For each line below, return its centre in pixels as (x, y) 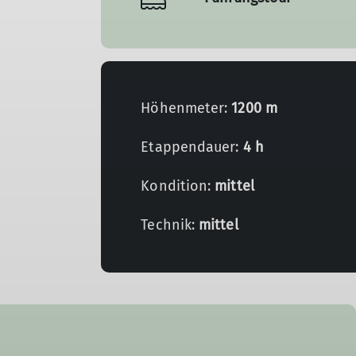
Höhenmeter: (186, 108)
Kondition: (178, 186)
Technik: (170, 225)
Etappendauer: (192, 147)
